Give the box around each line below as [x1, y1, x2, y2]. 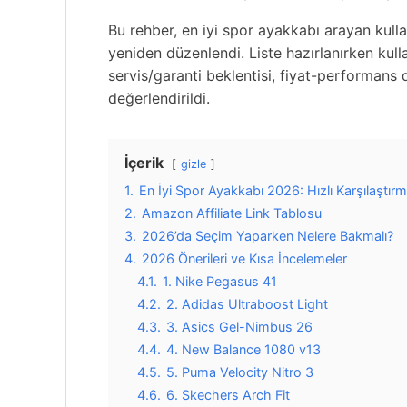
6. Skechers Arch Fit [166, 386, 290, 402]
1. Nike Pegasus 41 [163, 273, 277, 289]
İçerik [124, 153, 164, 172]
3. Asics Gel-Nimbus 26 [166, 318, 313, 334]
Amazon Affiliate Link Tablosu [142, 204, 322, 221]
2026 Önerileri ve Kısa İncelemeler [142, 250, 347, 266]
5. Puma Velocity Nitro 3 [166, 363, 313, 380]
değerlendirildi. [108, 88, 210, 107]
